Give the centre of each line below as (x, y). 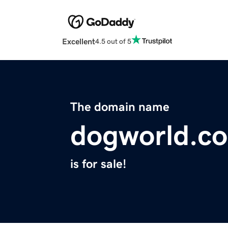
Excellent (79, 41)
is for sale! (98, 164)
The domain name (120, 107)
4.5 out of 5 (113, 41)
